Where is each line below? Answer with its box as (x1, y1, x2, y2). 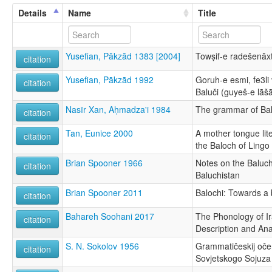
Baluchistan (195, 168, 240, 181)
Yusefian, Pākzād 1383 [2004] (66, 49, 180, 62)
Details (18, 6, 47, 19)
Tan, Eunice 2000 (66, 126, 133, 139)
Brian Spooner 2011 (66, 186, 143, 199)
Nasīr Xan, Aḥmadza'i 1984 (66, 103, 171, 115)
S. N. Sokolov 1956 (66, 239, 139, 252)
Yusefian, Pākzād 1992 (66, 73, 154, 86)
